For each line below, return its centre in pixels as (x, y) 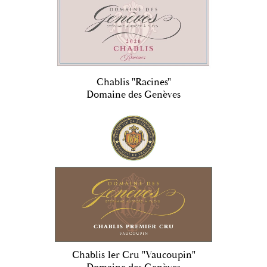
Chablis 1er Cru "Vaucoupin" (133, 255)
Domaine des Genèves (133, 95)
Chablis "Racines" (133, 83)
